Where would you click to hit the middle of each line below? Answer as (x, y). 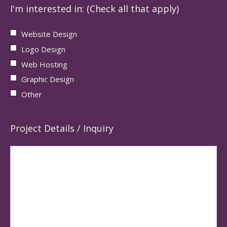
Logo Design (43, 49)
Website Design (49, 34)
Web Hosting (44, 64)
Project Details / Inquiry (62, 128)
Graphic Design (48, 79)
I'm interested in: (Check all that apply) (94, 9)
